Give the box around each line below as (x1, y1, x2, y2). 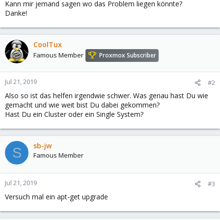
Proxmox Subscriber (99, 51, 156, 60)
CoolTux (33, 40, 62, 49)
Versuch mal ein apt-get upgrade (5, 192, 108, 201)
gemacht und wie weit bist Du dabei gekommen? (5, 100, 160, 110)
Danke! (5, 8, 27, 18)
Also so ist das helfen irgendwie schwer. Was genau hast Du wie (5, 91, 208, 100)
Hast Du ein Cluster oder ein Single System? (5, 110, 143, 119)
